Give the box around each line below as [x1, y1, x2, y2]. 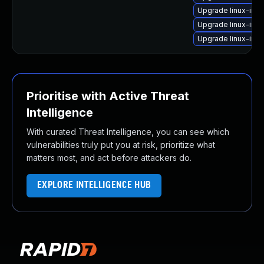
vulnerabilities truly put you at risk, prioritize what [27, 140, 215, 150]
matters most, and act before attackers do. [27, 153, 192, 163]
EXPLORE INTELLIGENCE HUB [37, 180, 151, 190]
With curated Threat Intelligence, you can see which [27, 127, 229, 137]
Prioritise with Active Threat [27, 89, 189, 103]
